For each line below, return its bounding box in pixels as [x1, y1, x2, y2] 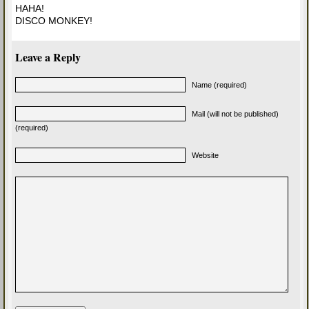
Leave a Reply [15, 49, 81, 66]
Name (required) [192, 81, 247, 90]
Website [192, 151, 219, 160]
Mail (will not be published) [192, 110, 279, 119]
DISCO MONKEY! [15, 15, 92, 27]
